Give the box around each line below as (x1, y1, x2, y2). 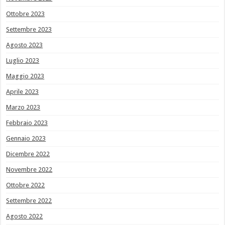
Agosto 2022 (6, 212, 43, 220)
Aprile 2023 (6, 88, 39, 96)
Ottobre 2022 (6, 181, 45, 189)
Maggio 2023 (6, 72, 45, 80)
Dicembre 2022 (6, 150, 50, 158)
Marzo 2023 (6, 103, 41, 111)
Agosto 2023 (6, 41, 43, 49)
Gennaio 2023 (6, 135, 46, 143)
